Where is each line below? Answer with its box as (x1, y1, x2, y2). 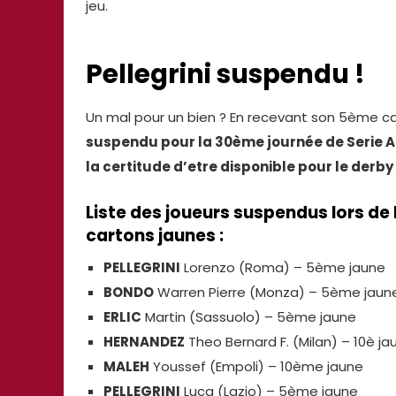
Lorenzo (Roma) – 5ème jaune (179, 258, 385, 278)
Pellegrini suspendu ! (86, 56, 365, 93)
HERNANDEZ (103, 332, 185, 352)
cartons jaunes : (86, 223, 224, 247)
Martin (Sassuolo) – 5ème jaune (141, 308, 356, 327)
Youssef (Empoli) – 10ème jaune (148, 357, 363, 377)
